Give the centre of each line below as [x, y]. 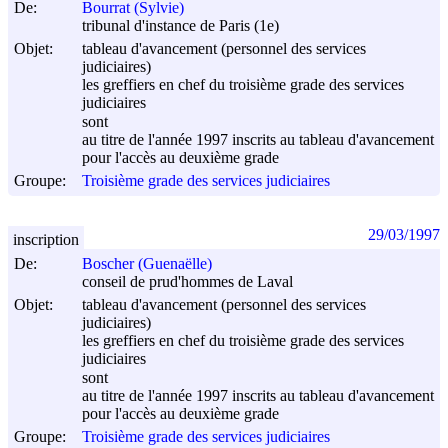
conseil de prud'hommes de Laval [187, 282]
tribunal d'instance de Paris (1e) [180, 26]
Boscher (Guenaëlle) [147, 264]
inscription [46, 239]
